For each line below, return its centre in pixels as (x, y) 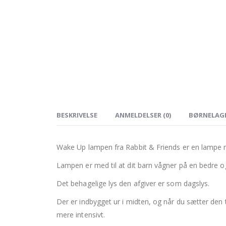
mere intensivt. (81, 215)
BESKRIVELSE (77, 115)
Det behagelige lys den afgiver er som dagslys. (133, 184)
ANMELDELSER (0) (143, 115)
